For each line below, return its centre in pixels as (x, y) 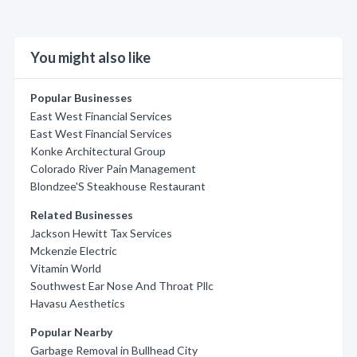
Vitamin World (66, 268)
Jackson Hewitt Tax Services (101, 233)
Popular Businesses (81, 98)
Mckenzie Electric (74, 251)
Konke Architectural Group (98, 151)
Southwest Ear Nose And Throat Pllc (122, 286)
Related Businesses (82, 215)
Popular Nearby (71, 332)
